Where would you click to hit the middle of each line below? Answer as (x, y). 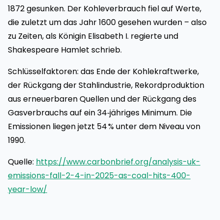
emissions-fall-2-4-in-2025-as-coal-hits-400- (99, 176)
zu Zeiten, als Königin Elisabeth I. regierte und (93, 36)
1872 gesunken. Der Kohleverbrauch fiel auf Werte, (105, 9)
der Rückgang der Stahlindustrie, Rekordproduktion (106, 85)
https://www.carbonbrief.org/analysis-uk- (118, 162)
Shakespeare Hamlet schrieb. (65, 50)
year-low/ (27, 189)
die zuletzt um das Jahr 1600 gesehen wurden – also (107, 22)
